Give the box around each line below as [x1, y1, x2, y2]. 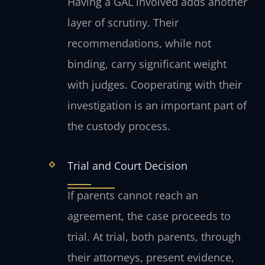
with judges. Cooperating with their [67, 77, 242, 92]
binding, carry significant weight [67, 57, 227, 72]
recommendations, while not [67, 36, 211, 51]
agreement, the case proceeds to [67, 208, 231, 223]
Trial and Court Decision [67, 158, 188, 173]
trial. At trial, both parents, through [67, 229, 241, 244]
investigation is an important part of [67, 98, 247, 113]
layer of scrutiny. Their [67, 15, 179, 30]
